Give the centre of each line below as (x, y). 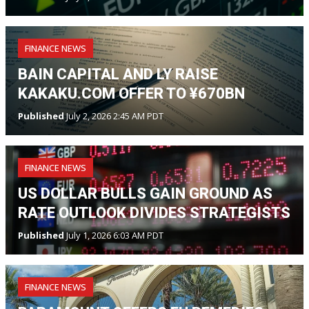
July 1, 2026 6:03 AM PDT (114, 236)
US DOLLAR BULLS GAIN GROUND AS (145, 194)
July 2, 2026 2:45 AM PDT (114, 116)
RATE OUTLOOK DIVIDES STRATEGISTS (154, 213)
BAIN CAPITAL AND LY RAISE (118, 74)
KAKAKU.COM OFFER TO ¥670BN (131, 94)
